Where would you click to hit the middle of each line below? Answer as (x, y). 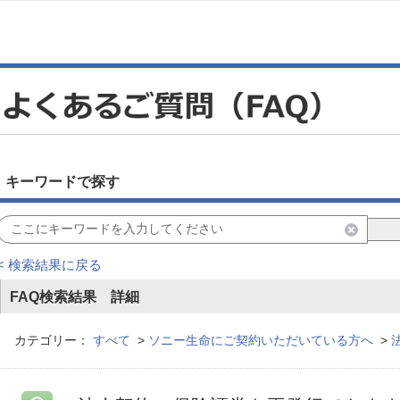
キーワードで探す (62, 182)
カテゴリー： (52, 341)
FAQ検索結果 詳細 (75, 297)
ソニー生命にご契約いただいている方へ (261, 341)
